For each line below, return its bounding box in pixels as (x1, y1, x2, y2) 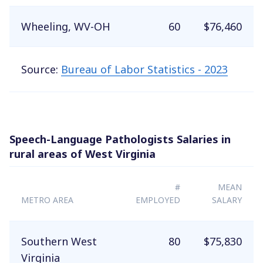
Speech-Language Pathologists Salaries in (9, 131, 231, 146)
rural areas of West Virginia (9, 146, 156, 161)
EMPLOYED (136, 194, 180, 205)
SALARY (212, 194, 242, 205)
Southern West (21, 234, 97, 248)
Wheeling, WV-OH (21, 19, 110, 33)
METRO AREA (21, 194, 73, 205)
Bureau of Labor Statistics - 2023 (61, 62, 228, 76)
